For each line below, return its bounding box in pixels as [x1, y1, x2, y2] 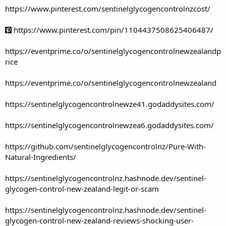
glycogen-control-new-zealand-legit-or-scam [5, 183, 159, 194]
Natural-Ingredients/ [5, 151, 76, 162]
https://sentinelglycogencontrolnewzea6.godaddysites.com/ [5, 120, 214, 130]
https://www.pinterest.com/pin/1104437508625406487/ [12, 24, 213, 35]
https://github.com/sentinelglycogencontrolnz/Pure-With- [5, 141, 206, 151]
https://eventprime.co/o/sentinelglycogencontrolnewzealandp [5, 45, 221, 56]
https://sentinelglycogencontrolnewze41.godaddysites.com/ [5, 98, 214, 109]
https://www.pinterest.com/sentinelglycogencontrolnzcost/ [5, 3, 210, 14]
